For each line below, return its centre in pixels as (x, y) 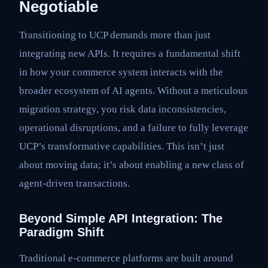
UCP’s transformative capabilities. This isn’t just (122, 146)
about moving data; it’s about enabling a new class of (132, 165)
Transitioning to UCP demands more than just (115, 35)
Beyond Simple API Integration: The (121, 218)
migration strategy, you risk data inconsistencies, (123, 109)
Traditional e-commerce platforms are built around (126, 258)
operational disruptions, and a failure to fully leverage (134, 127)
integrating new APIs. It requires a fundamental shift (130, 53)
